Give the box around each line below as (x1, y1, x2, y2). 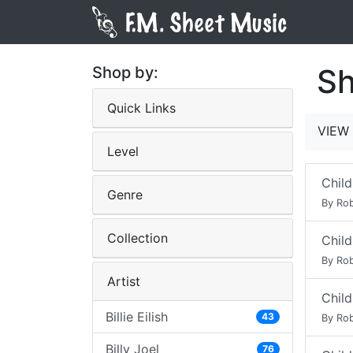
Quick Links (107, 100, 176, 116)
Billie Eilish (106, 309, 168, 325)
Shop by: (92, 63, 158, 82)
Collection (107, 230, 168, 246)
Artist (107, 273, 140, 289)
